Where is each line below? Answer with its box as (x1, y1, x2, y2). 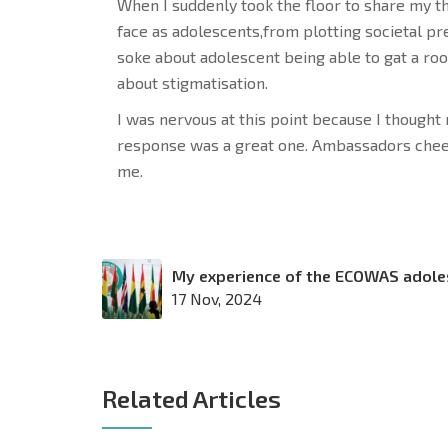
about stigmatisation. (117, 72, 268, 92)
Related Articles (102, 383, 281, 413)
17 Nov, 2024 (172, 288, 262, 308)
